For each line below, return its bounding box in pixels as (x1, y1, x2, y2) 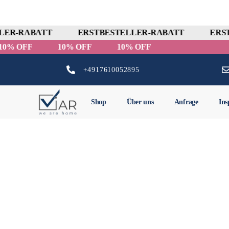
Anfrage (174, 98, 198, 106)
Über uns (126, 98, 154, 106)
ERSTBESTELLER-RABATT (73, 28, 179, 37)
